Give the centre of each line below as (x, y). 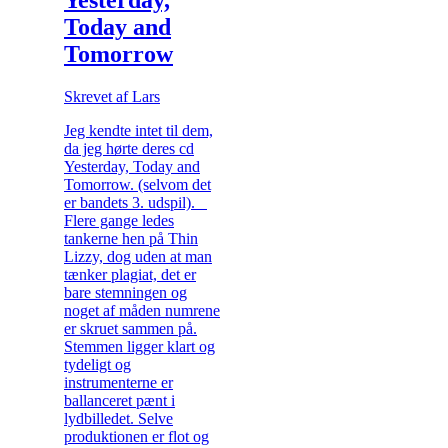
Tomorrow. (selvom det (137, 184)
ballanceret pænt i (119, 400)
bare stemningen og (125, 292)
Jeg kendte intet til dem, (138, 130)
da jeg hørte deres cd (129, 148)
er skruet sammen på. (130, 328)
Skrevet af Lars (112, 96)
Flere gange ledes (119, 220)
